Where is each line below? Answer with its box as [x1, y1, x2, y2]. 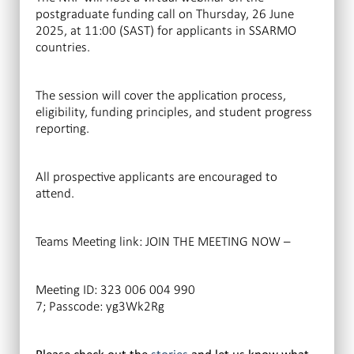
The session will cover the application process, [36, 86, 286, 104]
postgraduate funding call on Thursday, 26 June [36, 5, 294, 22]
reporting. [36, 119, 89, 137]
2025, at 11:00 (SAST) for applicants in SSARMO [36, 21, 296, 39]
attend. [36, 184, 74, 201]
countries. [36, 38, 90, 55]
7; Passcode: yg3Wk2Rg [36, 297, 164, 314]
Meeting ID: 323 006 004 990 [36, 281, 195, 298]
